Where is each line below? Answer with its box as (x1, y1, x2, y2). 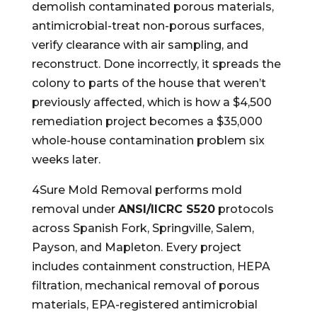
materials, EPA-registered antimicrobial (31, 298, 258, 311)
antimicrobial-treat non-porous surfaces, (31, 19, 264, 33)
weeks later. (31, 153, 100, 166)
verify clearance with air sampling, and (31, 38, 248, 52)
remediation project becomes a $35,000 (31, 115, 263, 128)
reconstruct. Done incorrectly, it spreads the (31, 57, 281, 71)
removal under (31, 202, 118, 216)
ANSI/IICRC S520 (117, 202, 215, 216)
